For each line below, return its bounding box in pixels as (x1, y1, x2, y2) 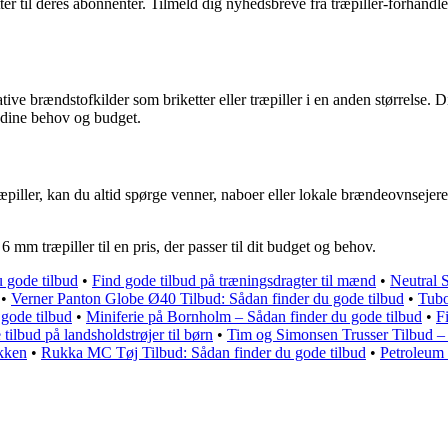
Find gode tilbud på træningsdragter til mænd (92, 272, 376, 290)
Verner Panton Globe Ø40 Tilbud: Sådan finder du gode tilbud (11, 290, 404, 308)
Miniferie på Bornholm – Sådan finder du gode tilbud (86, 308, 422, 326)
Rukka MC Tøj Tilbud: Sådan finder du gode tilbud (41, 344, 366, 362)
